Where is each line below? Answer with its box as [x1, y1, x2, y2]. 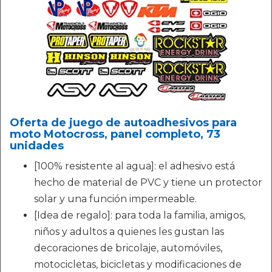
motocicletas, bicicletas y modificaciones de [34, 259, 242, 270]
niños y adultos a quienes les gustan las [34, 226, 224, 237]
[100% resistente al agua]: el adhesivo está [34, 160, 235, 172]
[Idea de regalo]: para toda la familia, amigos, [34, 209, 245, 221]
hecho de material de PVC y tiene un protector [34, 177, 262, 188]
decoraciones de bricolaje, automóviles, [34, 242, 222, 254]
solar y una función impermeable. [34, 193, 197, 205]
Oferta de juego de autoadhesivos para [10, 116, 237, 129]
